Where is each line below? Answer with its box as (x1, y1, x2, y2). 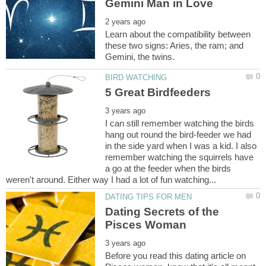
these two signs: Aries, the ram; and (105, 40, 244, 50)
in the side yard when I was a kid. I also (105, 141, 257, 151)
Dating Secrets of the (105, 205, 220, 218)
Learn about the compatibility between (105, 28, 251, 39)
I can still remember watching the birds (105, 118, 255, 128)
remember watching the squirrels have (105, 152, 254, 162)
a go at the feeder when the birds (105, 163, 232, 173)
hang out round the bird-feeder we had (105, 129, 252, 140)
